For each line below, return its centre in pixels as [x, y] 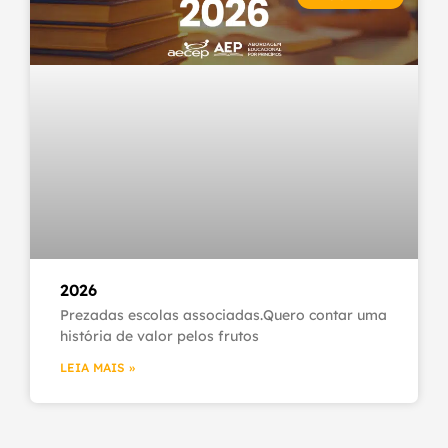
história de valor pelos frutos [159, 335]
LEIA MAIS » [97, 367]
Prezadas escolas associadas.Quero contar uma [223, 314]
